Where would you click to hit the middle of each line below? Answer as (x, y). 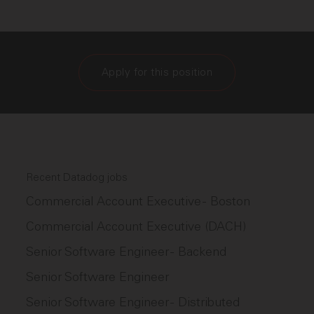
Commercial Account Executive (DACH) (136, 226)
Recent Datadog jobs (77, 177)
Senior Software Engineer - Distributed (133, 302)
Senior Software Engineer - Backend (127, 252)
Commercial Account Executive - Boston (138, 201)
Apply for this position (157, 72)
